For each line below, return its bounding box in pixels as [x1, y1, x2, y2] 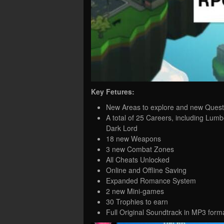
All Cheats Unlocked [106, 154, 169, 164]
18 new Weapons [106, 133, 161, 143]
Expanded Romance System [106, 175, 196, 185]
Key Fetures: [91, 86, 134, 96]
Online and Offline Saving [106, 164, 186, 175]
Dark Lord [106, 122, 137, 133]
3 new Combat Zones [106, 143, 174, 154]
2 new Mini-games [106, 185, 164, 196]
